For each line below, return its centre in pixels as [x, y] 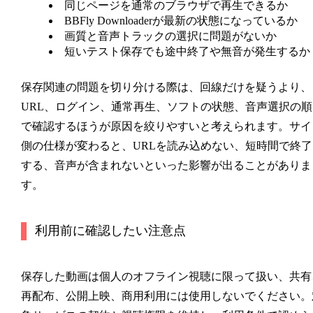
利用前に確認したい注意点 [110, 231]
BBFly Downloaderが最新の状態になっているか [181, 21]
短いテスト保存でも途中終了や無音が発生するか [187, 52]
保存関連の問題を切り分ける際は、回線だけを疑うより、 [166, 87]
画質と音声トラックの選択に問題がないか [170, 36]
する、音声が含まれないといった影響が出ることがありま [166, 166]
